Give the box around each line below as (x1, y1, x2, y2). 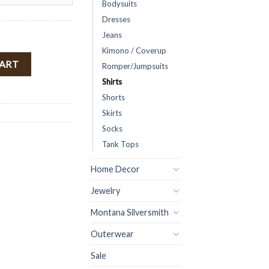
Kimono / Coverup (102, 45, 166, 55)
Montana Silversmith (91, 207, 169, 217)
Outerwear (91, 228, 134, 239)
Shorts (102, 92, 125, 102)
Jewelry (91, 185, 120, 196)
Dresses (102, 14, 130, 24)
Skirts (102, 107, 122, 118)
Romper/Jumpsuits (102, 61, 168, 71)
